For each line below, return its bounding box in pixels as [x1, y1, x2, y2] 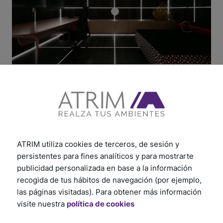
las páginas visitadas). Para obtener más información [17, 187, 202, 197]
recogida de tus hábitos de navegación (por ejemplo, [17, 175, 202, 185]
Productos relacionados [12, 115, 152, 130]
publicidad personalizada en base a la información [17, 163, 192, 173]
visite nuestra [17, 199, 67, 209]
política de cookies [67, 199, 134, 209]
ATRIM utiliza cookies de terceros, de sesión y [17, 139, 179, 149]
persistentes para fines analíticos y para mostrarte [17, 151, 194, 161]
